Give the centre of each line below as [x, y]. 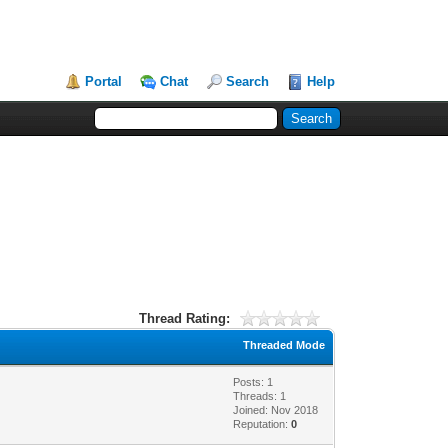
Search [248, 81]
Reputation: [262, 423]
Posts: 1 [253, 381]
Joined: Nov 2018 [276, 409]
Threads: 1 [260, 395]
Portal [104, 81]
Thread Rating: [185, 318]
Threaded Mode [284, 344]
